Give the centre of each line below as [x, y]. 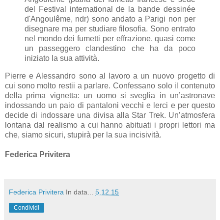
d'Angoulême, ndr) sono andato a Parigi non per [110, 19]
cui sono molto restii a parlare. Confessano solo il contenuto [110, 85]
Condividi [27, 207]
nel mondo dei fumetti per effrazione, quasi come [110, 38]
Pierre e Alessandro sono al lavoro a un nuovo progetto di [110, 76]
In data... [81, 192]
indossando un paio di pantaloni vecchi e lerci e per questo [110, 105]
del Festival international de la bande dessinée [110, 9]
